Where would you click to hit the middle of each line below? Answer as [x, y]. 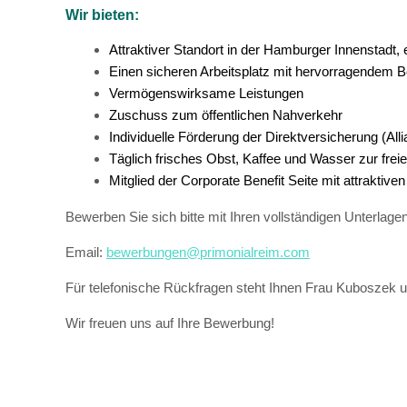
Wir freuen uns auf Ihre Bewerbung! [170, 323]
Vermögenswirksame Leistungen [206, 94]
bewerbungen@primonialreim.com [208, 253]
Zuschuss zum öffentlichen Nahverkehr [226, 115]
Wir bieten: [102, 15]
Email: [86, 253]
